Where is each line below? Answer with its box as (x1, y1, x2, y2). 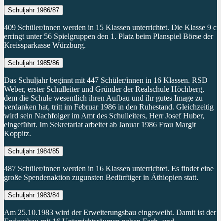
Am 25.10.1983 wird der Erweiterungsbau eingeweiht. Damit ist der (4, 208, 216, 217)
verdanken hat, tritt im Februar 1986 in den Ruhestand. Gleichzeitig (4, 102, 214, 111)
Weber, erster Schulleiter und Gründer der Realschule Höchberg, (4, 84, 204, 93)
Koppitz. (4, 129, 31, 138)
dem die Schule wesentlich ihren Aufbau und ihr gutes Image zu (4, 93, 203, 102)
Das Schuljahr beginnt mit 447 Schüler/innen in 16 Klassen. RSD (4, 75, 208, 84)
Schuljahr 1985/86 (8, 59, 59, 67)
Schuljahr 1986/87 (8, 6, 59, 14)
